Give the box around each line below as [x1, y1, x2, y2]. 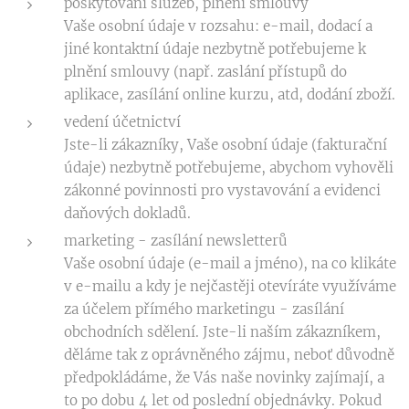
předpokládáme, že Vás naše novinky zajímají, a [64, 369, 384, 386]
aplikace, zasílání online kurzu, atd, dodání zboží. [64, 86, 395, 103]
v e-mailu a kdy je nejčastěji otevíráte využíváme [64, 278, 396, 295]
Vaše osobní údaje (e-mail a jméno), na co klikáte [64, 255, 396, 272]
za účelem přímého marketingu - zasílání [64, 300, 344, 318]
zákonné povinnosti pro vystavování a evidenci [64, 182, 381, 199]
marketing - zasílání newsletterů [64, 232, 288, 249]
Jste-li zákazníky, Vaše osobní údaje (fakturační [64, 136, 387, 153]
